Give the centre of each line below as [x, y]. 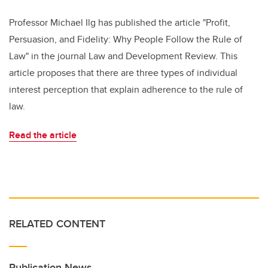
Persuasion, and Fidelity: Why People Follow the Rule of [126, 39]
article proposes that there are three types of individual [123, 73]
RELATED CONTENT [57, 224]
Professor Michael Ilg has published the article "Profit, [120, 22]
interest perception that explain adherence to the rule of [126, 89]
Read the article [43, 135]
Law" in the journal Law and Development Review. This [123, 56]
